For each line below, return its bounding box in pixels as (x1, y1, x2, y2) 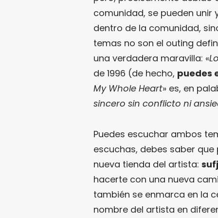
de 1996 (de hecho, (93, 67, 177, 80)
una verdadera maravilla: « (93, 52, 209, 65)
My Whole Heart (93, 82, 163, 95)
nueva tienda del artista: (93, 158, 201, 171)
